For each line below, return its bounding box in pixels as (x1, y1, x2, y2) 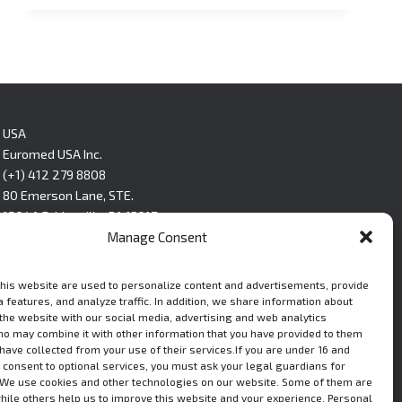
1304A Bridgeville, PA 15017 (3, 207, 157, 223)
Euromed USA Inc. (3, 145, 102, 162)
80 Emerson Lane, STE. (3, 187, 134, 203)
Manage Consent (106, 229, 207, 245)
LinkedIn (2, 249, 82, 275)
